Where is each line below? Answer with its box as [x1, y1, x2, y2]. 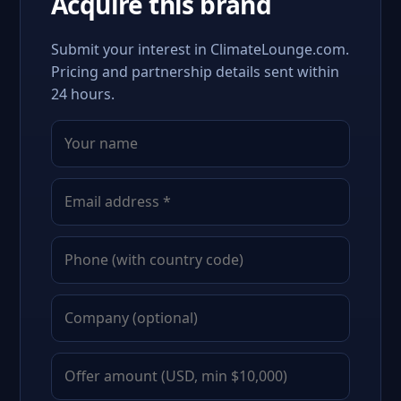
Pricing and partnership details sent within [51, 62, 339, 81]
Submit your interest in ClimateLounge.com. [51, 39, 349, 59]
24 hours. [51, 84, 115, 104]
